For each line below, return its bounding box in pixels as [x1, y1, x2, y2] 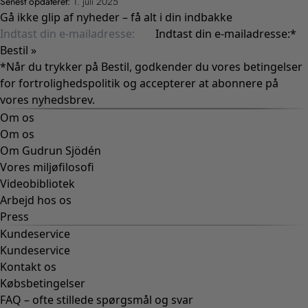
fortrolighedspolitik [19, 75, 120, 91]
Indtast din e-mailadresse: [155, 25, 290, 41]
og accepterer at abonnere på [120, 75, 278, 91]
